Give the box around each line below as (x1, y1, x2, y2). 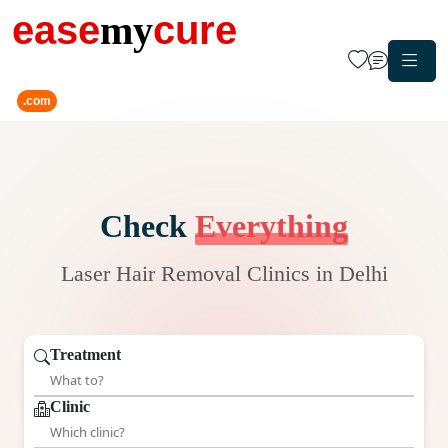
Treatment (50, 346, 121, 363)
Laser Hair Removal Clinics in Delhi (60, 262, 388, 286)
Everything (195, 208, 348, 244)
